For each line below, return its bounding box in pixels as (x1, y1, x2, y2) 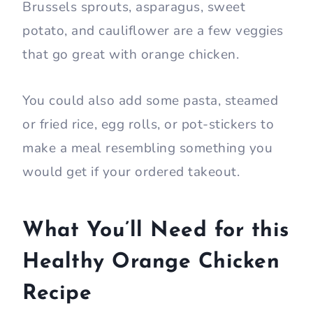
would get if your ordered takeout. (22, 163, 240, 182)
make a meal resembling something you (22, 139, 272, 158)
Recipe (22, 283, 92, 305)
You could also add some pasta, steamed (22, 92, 278, 110)
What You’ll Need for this (22, 220, 289, 242)
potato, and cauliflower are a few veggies (22, 22, 284, 41)
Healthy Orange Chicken (22, 252, 279, 274)
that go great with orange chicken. (22, 45, 243, 64)
